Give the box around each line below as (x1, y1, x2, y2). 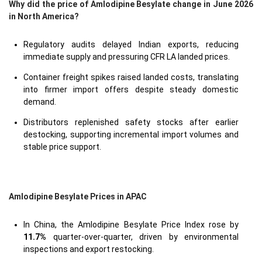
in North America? (9, 12, 79, 21)
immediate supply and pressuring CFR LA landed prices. (23, 52, 230, 61)
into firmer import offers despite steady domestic (23, 85, 239, 94)
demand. (23, 97, 56, 106)
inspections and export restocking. (23, 244, 154, 254)
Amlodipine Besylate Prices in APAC (9, 192, 147, 201)
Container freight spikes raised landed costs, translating (23, 73, 239, 82)
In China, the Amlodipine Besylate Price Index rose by (23, 220, 239, 229)
